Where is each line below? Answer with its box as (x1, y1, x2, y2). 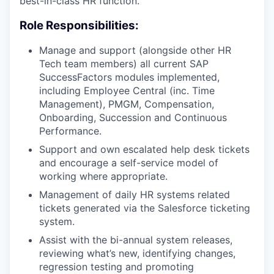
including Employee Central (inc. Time (39, 84, 215, 97)
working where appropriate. (39, 170, 168, 183)
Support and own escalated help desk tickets (39, 143, 250, 156)
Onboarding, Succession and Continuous (39, 111, 227, 124)
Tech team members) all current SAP (39, 57, 209, 70)
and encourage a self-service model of (39, 157, 218, 169)
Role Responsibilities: (20, 18, 139, 32)
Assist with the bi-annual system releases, (39, 234, 232, 246)
